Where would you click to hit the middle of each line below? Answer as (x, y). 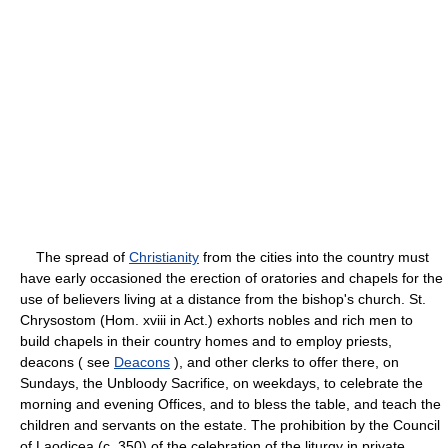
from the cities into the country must (314, 256)
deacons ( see (67, 361)
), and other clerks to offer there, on (284, 361)
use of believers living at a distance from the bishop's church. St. (223, 298)
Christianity (164, 256)
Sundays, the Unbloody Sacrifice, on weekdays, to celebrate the (221, 382)
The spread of (74, 256)
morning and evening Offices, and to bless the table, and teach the (230, 403)
